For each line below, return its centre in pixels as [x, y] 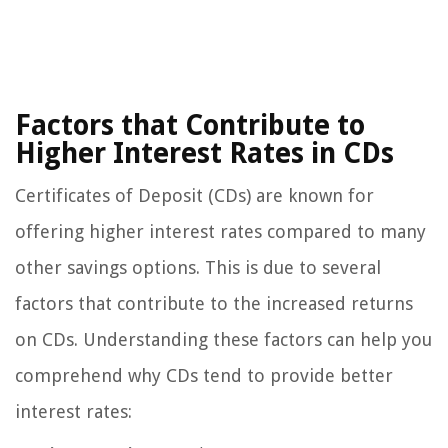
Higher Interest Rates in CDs [204, 154]
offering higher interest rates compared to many [220, 232]
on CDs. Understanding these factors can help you [223, 340]
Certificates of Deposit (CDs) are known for [194, 196]
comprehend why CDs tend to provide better [204, 376]
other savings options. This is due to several [198, 268]
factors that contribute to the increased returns [214, 304]
